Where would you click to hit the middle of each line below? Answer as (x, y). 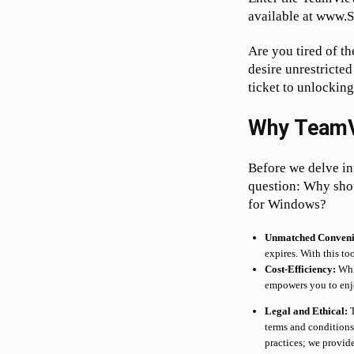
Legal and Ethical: (307, 311)
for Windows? (288, 205)
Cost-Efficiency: (301, 269)
